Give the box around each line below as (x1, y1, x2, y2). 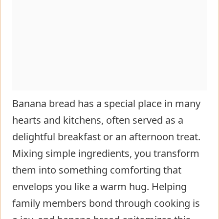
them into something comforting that (12, 163, 181, 176)
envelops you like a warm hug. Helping (12, 179, 187, 193)
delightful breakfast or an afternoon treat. (12, 130, 200, 143)
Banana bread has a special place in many (12, 96, 200, 110)
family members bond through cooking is (12, 196, 200, 210)
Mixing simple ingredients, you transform (12, 146, 199, 160)
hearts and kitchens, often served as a (12, 113, 183, 127)
